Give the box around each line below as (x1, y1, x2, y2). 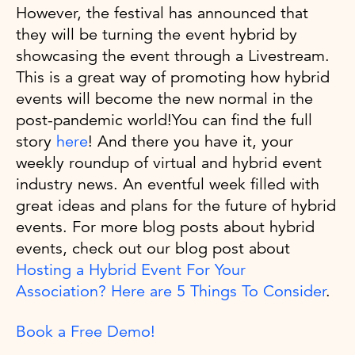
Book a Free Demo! (16, 321, 155, 342)
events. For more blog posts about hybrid (16, 216, 315, 237)
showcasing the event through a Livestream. (16, 45, 330, 66)
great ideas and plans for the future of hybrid (16, 195, 336, 216)
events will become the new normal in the (16, 88, 313, 109)
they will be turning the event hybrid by (16, 24, 297, 44)
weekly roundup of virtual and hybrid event (16, 152, 322, 173)
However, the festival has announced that (16, 2, 308, 23)
